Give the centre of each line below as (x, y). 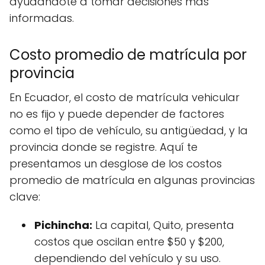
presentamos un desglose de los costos (116, 164)
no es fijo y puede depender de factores (117, 114)
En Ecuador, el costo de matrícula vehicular (125, 97)
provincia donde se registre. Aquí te (104, 147)
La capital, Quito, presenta (163, 225)
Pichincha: (63, 225)
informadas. (42, 18)
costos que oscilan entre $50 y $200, (129, 242)
